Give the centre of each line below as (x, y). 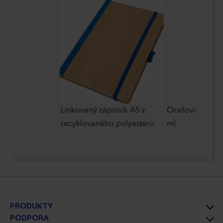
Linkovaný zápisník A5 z (103, 111)
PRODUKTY (31, 206)
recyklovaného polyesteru (107, 124)
